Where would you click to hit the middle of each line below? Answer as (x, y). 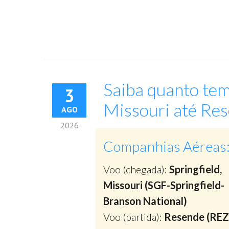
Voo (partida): (134, 217)
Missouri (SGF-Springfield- (164, 185)
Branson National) (145, 201)
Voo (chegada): (136, 169)
